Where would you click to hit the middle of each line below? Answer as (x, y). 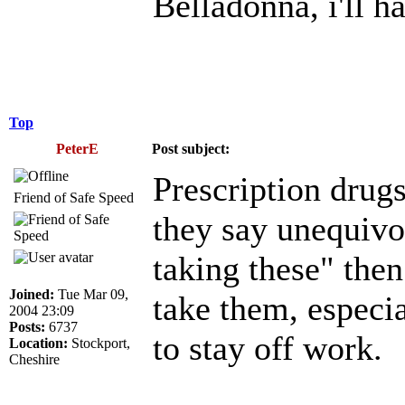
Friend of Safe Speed (74, 197)
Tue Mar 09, (91, 294)
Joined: (32, 294)
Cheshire (34, 359)
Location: (38, 343)
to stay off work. (268, 348)
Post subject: (191, 148)
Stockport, (99, 343)
